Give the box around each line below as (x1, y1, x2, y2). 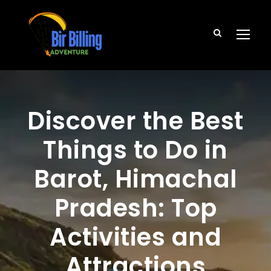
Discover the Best (27, 104, 244, 139)
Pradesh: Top (54, 191, 217, 226)
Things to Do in (43, 133, 228, 168)
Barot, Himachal (34, 162, 237, 197)
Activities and (50, 220, 221, 255)
